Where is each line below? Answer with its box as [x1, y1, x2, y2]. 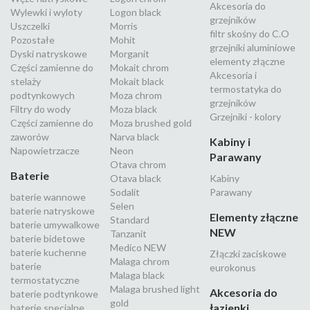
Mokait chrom [110, 62, 169, 74]
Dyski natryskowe [10, 48, 87, 60]
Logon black [110, 6, 161, 19]
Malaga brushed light [110, 283, 200, 295]
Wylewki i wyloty [10, 6, 82, 19]
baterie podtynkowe [10, 288, 98, 300]
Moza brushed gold [110, 117, 192, 129]
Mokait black [110, 75, 164, 88]
